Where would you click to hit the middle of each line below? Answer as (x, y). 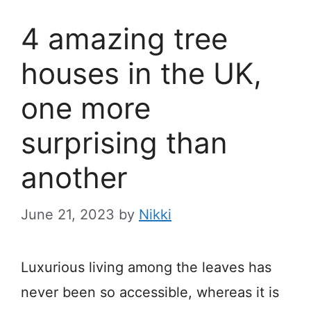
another (74, 177)
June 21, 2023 (68, 214)
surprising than (124, 142)
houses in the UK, (141, 73)
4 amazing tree (124, 38)
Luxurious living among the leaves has (146, 267)
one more (86, 108)
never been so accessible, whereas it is (150, 292)
